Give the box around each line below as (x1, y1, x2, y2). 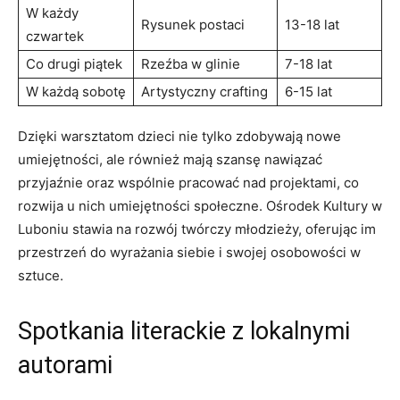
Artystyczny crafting (141, 82, 268, 100)
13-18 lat (285, 15, 339, 33)
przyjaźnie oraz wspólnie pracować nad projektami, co (18, 173, 359, 191)
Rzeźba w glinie (141, 54, 240, 72)
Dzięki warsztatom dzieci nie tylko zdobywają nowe (18, 127, 341, 145)
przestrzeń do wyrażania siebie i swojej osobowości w (18, 243, 361, 261)
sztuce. (18, 266, 63, 284)
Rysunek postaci (141, 15, 245, 33)
